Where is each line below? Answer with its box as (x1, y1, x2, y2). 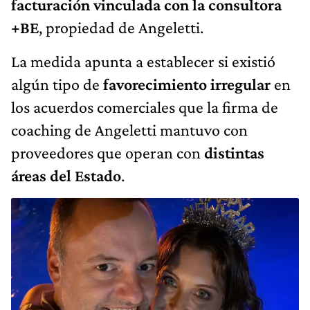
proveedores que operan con (11, 143, 201, 162)
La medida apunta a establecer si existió (11, 51, 275, 71)
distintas (201, 143, 264, 162)
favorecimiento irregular (100, 74, 271, 93)
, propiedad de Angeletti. (39, 17, 203, 37)
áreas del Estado (11, 165, 121, 185)
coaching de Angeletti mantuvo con (11, 120, 248, 139)
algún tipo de (11, 74, 100, 93)
